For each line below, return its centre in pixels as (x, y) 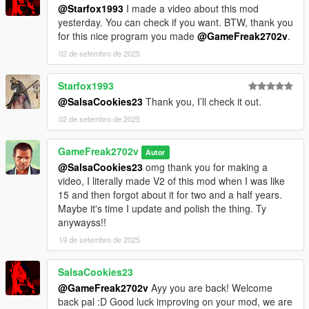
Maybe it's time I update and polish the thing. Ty (162, 209)
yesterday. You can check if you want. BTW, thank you (176, 22)
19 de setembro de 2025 (99, 240)
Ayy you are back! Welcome (210, 288)
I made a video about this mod (191, 9)
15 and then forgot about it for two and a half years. (170, 195)
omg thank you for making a (205, 167)
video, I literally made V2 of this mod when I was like (171, 181)
